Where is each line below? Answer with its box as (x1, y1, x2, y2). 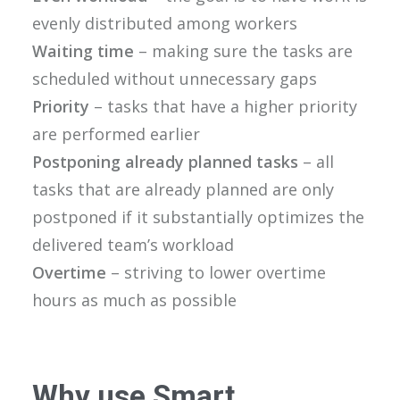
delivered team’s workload (32, 234, 234, 255)
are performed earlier (32, 123, 200, 145)
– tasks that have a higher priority (94, 96, 357, 117)
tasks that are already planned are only (32, 179, 334, 200)
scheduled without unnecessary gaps (32, 68, 317, 89)
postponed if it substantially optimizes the (32, 206, 364, 228)
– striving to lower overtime (106, 262, 326, 283)
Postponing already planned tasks (32, 151, 298, 172)
